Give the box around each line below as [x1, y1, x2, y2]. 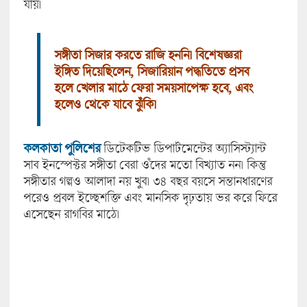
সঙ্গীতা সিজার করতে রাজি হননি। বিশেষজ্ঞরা [53, 47, 241, 63]
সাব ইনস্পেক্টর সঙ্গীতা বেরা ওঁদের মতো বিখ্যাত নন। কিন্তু [23, 157, 266, 173]
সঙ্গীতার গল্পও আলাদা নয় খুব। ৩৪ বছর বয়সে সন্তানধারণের [23, 173, 272, 189]
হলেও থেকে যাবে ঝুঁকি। [53, 97, 156, 112]
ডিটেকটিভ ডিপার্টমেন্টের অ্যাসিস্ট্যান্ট [99, 140, 266, 156]
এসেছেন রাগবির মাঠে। [23, 206, 119, 222]
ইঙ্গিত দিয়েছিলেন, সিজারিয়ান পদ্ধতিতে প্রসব [53, 64, 249, 79]
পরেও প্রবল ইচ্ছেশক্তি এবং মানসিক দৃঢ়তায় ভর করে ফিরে [23, 190, 277, 206]
